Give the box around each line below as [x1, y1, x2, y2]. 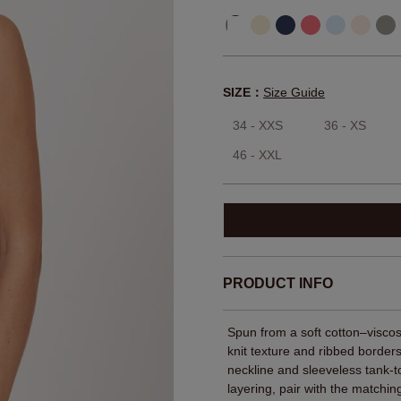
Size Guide [263, 85, 325, 100]
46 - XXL [233, 148, 282, 163]
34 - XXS [233, 118, 283, 133]
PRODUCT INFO [223, 276, 333, 292]
